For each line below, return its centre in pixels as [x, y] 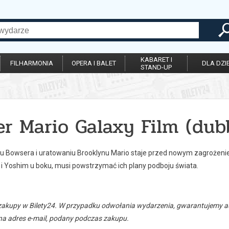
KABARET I [156, 60]
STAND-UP [156, 67]
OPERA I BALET [94, 63]
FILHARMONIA [31, 63]
